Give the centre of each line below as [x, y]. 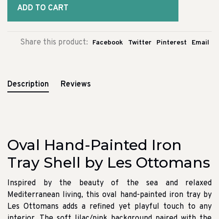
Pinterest [172, 43]
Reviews [76, 85]
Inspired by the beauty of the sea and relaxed [109, 184]
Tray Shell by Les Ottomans [109, 163]
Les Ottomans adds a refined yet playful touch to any [109, 207]
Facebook [108, 43]
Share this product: [54, 43]
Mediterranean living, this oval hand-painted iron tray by [109, 195]
